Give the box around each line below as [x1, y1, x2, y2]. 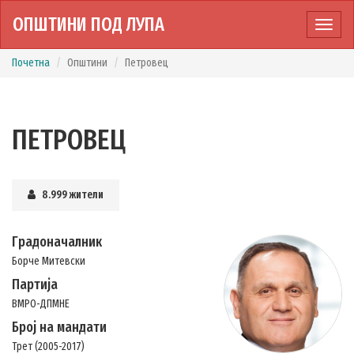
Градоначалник [12, 233, 102, 250]
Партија [12, 276, 58, 293]
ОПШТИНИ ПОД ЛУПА [13, 13, 164, 36]
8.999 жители [42, 188, 104, 201]
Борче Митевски [12, 254, 85, 268]
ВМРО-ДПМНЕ [12, 297, 70, 311]
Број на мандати [12, 318, 107, 336]
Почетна [12, 56, 50, 70]
